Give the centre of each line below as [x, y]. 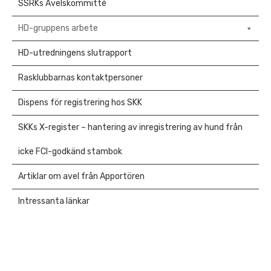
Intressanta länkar [54, 201]
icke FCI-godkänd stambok [70, 152]
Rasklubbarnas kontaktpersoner [80, 78]
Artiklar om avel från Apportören [81, 177]
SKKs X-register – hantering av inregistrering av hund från [130, 128]
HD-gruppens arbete [58, 28]
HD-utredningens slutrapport [75, 53]
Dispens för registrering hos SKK [80, 103]
